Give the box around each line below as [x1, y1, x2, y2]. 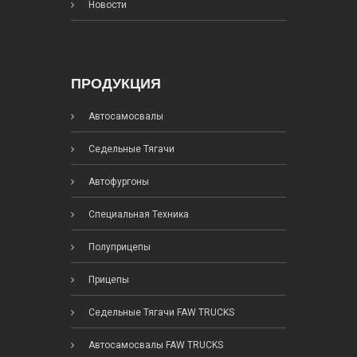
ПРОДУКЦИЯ [71, 76, 161, 92]
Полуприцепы [86, 241, 151, 253]
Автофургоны [86, 176, 149, 188]
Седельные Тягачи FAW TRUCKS [86, 307, 234, 319]
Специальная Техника [86, 209, 189, 221]
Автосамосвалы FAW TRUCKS [86, 339, 223, 351]
